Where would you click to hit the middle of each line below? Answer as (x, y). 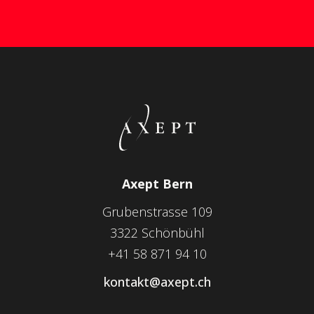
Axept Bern (157, 184)
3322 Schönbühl (157, 233)
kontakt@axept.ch (157, 282)
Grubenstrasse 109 (157, 212)
